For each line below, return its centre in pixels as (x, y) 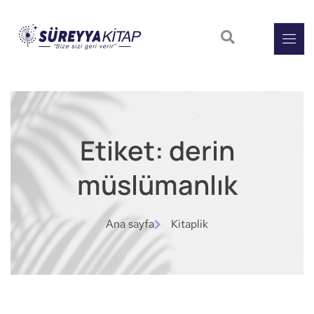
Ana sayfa (130, 224)
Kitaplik (189, 224)
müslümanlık (157, 185)
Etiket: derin (157, 150)
